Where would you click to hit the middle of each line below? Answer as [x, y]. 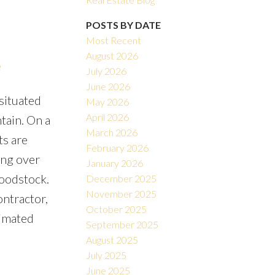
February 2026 [118, 148]
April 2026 [108, 117]
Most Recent [114, 41]
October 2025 [117, 209]
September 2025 [122, 225]
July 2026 [107, 71]
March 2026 [112, 133]
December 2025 [122, 179]
